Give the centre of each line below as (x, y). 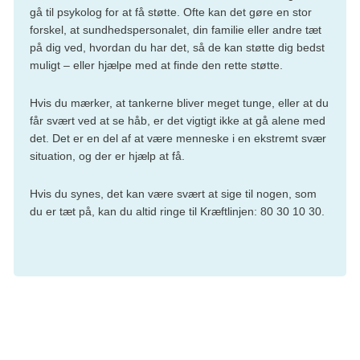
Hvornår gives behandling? (125, 321)
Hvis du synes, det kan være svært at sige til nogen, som (173, 194)
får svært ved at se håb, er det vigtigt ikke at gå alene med (178, 121)
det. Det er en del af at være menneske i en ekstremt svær (178, 139)
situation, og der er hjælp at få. (109, 156)
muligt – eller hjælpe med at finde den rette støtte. (156, 65)
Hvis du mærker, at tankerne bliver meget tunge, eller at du (179, 103)
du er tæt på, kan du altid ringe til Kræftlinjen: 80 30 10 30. (177, 212)
